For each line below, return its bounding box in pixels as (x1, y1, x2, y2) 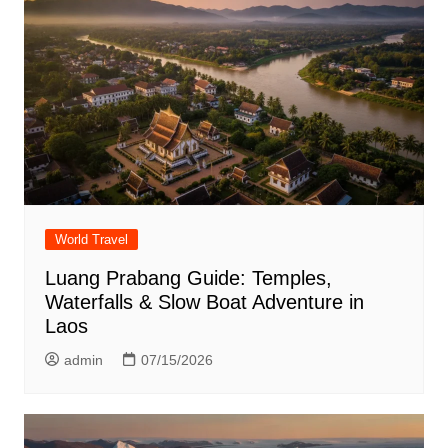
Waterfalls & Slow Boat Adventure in (44, 290, 364, 313)
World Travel (54, 231, 128, 247)
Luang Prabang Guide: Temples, (44, 266, 332, 289)
